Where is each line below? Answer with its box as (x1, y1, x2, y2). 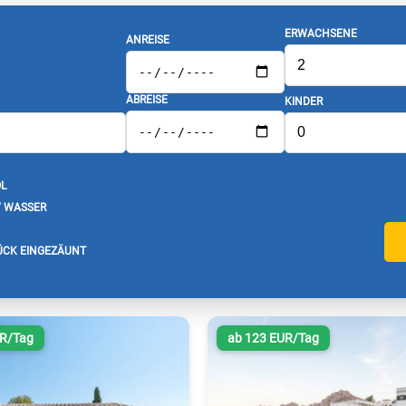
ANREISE (125, 33, 169, 46)
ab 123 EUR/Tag (227, 331, 319, 346)
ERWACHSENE (284, 27, 357, 40)
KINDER (284, 94, 323, 108)
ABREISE (125, 93, 168, 106)
